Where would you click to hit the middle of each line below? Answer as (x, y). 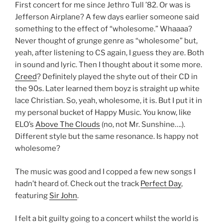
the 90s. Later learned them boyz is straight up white (107, 89)
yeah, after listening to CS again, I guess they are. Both (110, 53)
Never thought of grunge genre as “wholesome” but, (106, 41)
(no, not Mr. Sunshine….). (143, 125)
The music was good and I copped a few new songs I (105, 171)
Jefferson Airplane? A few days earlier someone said (107, 17)
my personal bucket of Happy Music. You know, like (103, 113)
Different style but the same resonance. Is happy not (107, 137)
